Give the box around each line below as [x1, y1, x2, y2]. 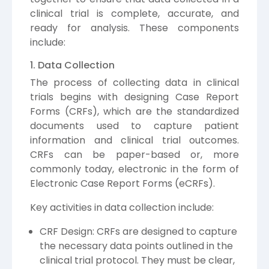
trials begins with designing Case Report [30, 89, 239, 104]
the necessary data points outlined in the [40, 238, 233, 253]
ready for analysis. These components [30, 20, 239, 35]
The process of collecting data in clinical [30, 75, 239, 89]
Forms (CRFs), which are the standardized [30, 104, 239, 118]
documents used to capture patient [30, 118, 239, 133]
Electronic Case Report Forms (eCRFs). [30, 176, 215, 190]
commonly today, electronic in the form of [30, 162, 239, 176]
